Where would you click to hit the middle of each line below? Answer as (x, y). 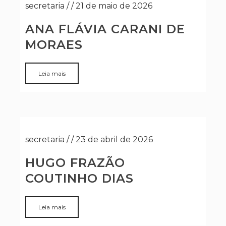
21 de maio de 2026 (114, 6)
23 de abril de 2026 (114, 139)
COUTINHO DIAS (79, 178)
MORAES (54, 45)
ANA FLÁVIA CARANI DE (105, 29)
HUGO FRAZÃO (75, 163)
